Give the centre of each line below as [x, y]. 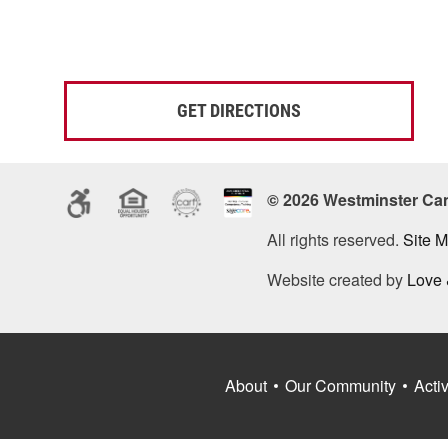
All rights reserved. [334, 239]
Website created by [336, 279]
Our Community [340, 385]
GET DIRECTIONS [239, 110]
